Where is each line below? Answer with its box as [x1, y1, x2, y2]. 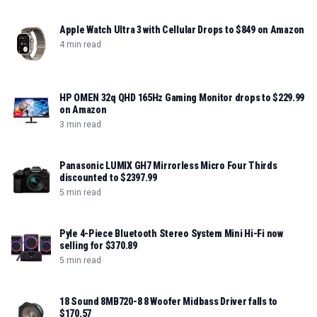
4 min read [59, 40, 101, 50]
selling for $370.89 [59, 240, 137, 252]
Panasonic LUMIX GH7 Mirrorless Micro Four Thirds [59, 160, 277, 172]
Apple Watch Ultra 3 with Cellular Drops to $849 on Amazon [59, 24, 305, 36]
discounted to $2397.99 [59, 172, 157, 184]
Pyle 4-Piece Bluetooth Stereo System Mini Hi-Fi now [59, 228, 283, 240]
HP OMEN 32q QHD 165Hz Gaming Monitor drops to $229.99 [59, 92, 305, 104]
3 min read [59, 120, 101, 130]
